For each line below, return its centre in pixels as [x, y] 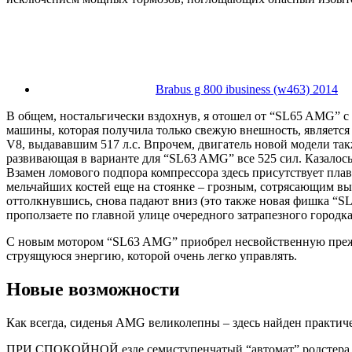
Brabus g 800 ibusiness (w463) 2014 [247, 90]
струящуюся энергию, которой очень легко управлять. [152, 256]
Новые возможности [93, 290]
